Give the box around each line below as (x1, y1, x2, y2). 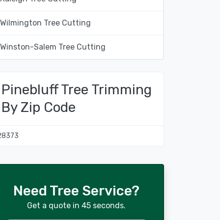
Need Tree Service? (13, 183, 140, 199)
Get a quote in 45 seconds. (27, 201, 126, 210)
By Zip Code (1, 99, 76, 115)
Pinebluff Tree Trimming (1, 82, 152, 98)
